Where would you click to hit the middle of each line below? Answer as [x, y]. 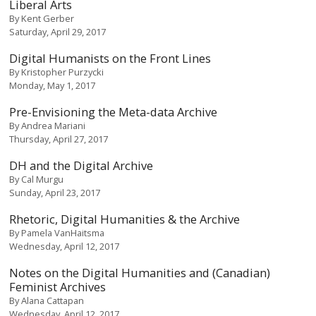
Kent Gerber [48, 18]
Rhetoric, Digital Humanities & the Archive [125, 219]
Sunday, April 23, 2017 [55, 192]
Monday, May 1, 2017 [53, 85]
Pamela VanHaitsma [63, 232]
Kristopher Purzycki [63, 72]
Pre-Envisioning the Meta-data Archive [114, 111]
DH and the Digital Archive [81, 165]
